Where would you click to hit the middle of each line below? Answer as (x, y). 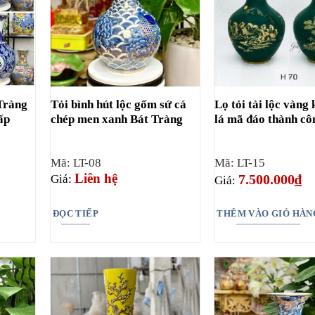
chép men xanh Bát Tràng (116, 120)
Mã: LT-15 (240, 163)
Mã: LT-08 (76, 163)
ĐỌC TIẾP (76, 213)
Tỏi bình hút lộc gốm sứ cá (118, 105)
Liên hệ (96, 179)
